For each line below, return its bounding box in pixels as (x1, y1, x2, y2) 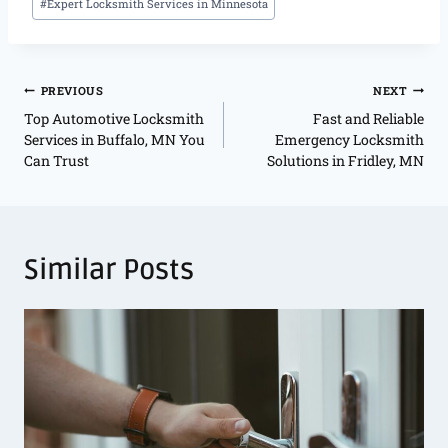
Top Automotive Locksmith (24, 108, 204, 128)
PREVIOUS (40, 82, 104, 98)
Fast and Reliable (313, 108, 424, 128)
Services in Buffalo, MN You (24, 129, 205, 149)
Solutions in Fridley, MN (267, 150, 424, 170)
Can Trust (24, 150, 89, 170)
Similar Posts (24, 252, 194, 287)
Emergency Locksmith (275, 129, 424, 149)
